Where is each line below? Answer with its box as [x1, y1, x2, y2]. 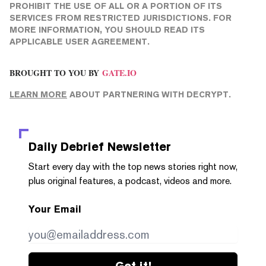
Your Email [28, 203, 81, 215]
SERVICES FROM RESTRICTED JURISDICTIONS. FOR [9, 12, 232, 23]
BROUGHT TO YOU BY [9, 66, 99, 79]
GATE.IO [102, 66, 137, 79]
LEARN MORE [9, 89, 67, 99]
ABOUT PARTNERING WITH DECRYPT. [67, 89, 231, 99]
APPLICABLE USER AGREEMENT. [9, 36, 150, 46]
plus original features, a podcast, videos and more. [28, 175, 232, 186]
